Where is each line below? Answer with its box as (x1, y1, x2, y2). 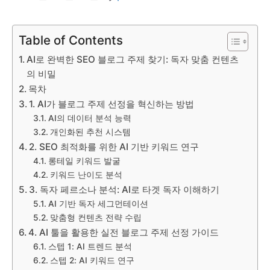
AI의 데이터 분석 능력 (48, 113, 131, 123)
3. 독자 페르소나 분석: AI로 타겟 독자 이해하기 (29, 183, 220, 195)
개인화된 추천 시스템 (49, 127, 131, 137)
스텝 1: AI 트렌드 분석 (48, 241, 132, 251)
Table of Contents (19, 32, 123, 48)
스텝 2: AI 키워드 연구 (49, 255, 134, 265)
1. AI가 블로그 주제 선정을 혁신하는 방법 (29, 98, 195, 110)
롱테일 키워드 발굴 (48, 155, 121, 166)
